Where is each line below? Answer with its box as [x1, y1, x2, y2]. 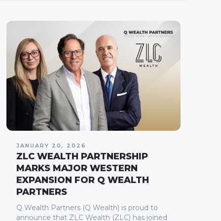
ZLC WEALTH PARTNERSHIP [16, 150, 148, 162]
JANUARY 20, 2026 [16, 142, 86, 149]
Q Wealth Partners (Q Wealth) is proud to [16, 203, 158, 212]
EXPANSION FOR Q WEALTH [16, 174, 149, 185]
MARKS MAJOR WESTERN [16, 162, 138, 174]
